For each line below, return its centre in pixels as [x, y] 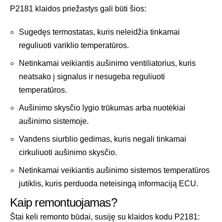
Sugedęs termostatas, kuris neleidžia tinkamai [99, 32]
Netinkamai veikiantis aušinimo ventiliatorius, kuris [107, 63]
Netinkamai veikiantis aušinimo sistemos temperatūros [114, 170]
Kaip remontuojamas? [63, 203]
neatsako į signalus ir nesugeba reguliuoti [92, 77]
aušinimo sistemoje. [54, 121]
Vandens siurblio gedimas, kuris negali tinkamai [103, 139]
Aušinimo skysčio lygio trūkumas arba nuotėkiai [102, 108]
